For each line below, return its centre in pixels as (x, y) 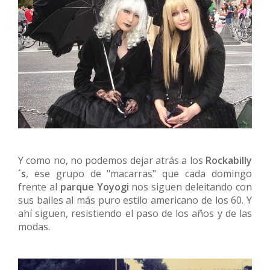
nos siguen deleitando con (190, 187)
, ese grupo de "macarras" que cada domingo (139, 173)
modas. (34, 226)
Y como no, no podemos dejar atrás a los (112, 160)
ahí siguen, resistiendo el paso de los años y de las (135, 213)
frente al (39, 187)
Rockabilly (229, 160)
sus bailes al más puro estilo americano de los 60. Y (135, 200)
